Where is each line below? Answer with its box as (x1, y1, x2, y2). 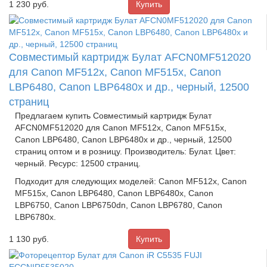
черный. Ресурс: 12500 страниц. (15, 158, 141, 168)
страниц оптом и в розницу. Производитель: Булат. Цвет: (15, 146, 236, 156)
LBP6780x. (15, 212, 56, 222)
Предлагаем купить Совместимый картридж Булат (15, 110, 212, 120)
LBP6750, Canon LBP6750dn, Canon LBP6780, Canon (15, 200, 222, 210)
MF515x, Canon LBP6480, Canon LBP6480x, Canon (15, 188, 213, 198)
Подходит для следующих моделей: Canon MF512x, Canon (15, 176, 247, 186)
